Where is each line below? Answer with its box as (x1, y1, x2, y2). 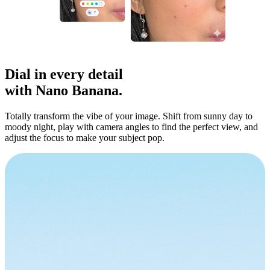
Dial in (5, 66, 50, 82)
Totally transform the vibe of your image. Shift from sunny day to (5, 110, 253, 121)
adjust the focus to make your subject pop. (5, 132, 165, 143)
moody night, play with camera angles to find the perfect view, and (5, 121, 258, 132)
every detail (50, 66, 123, 82)
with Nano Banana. (5, 82, 122, 98)
